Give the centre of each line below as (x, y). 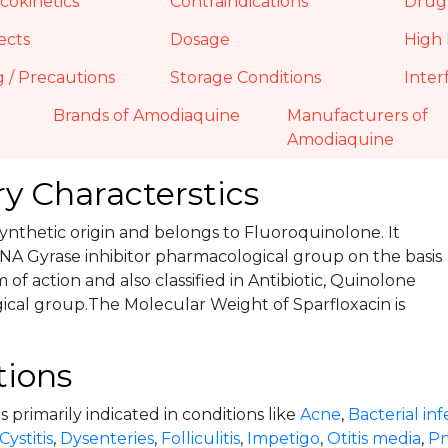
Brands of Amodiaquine (147, 115)
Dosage (200, 39)
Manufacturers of (358, 115)
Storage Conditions (246, 77)
